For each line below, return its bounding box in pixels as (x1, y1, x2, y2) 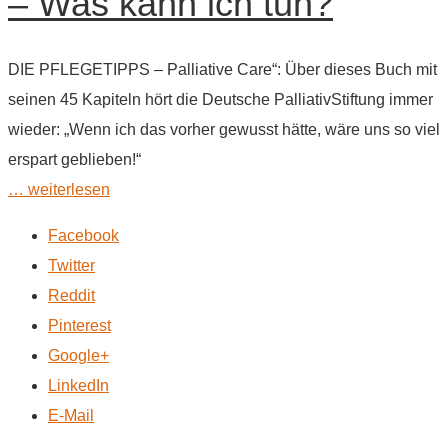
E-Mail (48, 406, 94, 424)
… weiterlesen (8, 180, 110, 198)
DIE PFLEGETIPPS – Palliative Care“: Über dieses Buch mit (8, 60, 437, 78)
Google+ (48, 346, 109, 364)
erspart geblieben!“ (8, 150, 141, 168)
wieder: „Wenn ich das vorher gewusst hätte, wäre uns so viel (8, 120, 440, 138)
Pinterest (48, 316, 111, 334)
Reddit (48, 286, 95, 304)
